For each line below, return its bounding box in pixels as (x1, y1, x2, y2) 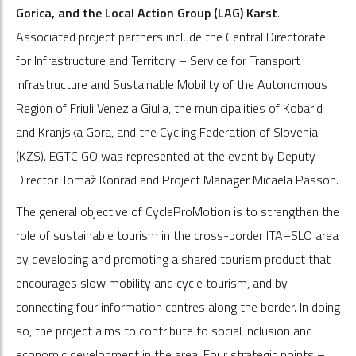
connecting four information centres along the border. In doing (16, 296, 340, 316)
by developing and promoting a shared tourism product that (16, 249, 331, 269)
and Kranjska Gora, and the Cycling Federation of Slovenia (16, 122, 318, 141)
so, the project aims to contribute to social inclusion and (16, 320, 312, 340)
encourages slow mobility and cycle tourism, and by (16, 273, 288, 292)
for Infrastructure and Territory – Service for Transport (16, 50, 300, 70)
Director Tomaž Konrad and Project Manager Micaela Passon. (16, 169, 339, 189)
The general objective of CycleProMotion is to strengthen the (16, 201, 339, 221)
